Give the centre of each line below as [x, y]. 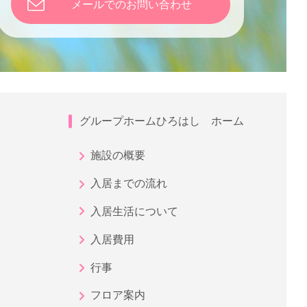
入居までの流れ [129, 184]
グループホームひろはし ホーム [162, 121]
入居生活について [134, 211]
